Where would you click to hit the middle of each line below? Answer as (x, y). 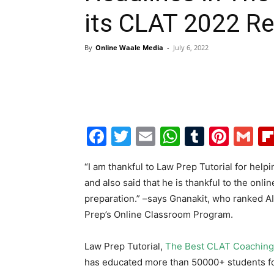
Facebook (152, 136)
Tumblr (237, 136)
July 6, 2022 (191, 47)
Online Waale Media (129, 47)
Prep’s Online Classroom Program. (159, 214)
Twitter (164, 136)
